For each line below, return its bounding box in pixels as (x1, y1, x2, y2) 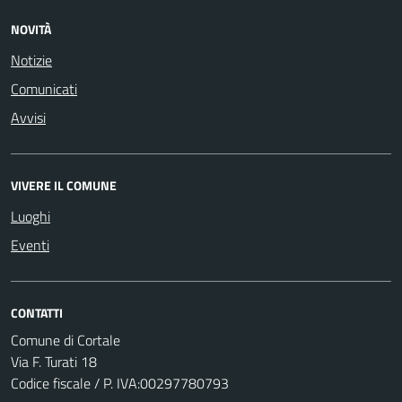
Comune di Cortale (11, 329, 120, 351)
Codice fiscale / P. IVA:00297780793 (11, 372, 229, 394)
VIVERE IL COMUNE (11, 176, 117, 195)
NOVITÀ (11, 20, 51, 39)
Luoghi (11, 205, 50, 227)
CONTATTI (11, 303, 63, 322)
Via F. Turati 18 (11, 351, 97, 372)
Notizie (11, 49, 52, 71)
